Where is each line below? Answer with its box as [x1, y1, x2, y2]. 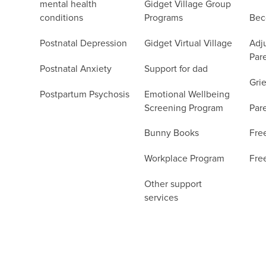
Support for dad [144, 64, 208, 74]
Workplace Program [144, 154, 225, 163]
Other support [144, 179, 202, 189]
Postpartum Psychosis [40, 90, 130, 99]
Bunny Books [144, 129, 199, 138]
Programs [144, 14, 183, 23]
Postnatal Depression [40, 39, 128, 49]
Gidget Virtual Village [144, 39, 233, 49]
